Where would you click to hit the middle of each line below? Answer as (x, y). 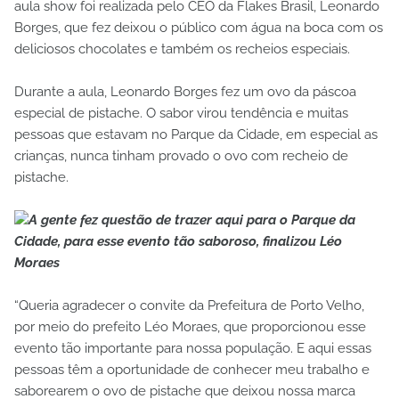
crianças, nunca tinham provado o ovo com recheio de (181, 156)
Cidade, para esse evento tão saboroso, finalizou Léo (178, 242)
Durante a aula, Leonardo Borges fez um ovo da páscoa (185, 92)
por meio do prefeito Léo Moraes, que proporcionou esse (190, 327)
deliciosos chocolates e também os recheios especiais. (182, 49)
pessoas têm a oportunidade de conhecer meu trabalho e (192, 370)
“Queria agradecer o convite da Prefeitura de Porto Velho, (189, 306)
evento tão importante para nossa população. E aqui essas (193, 349)
